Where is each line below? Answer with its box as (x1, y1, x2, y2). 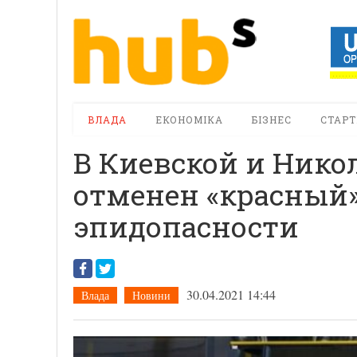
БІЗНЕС (252, 113, 292, 126)
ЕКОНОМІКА (155, 113, 223, 126)
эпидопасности (73, 208, 299, 245)
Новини (132, 288, 171, 303)
